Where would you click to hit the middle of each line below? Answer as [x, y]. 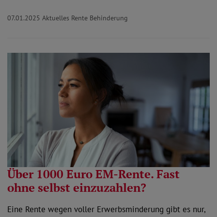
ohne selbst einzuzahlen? [77, 188]
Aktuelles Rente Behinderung [85, 18]
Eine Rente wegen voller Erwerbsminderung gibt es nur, [106, 209]
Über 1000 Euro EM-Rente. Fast [93, 174]
